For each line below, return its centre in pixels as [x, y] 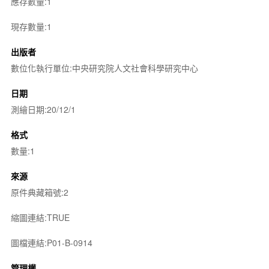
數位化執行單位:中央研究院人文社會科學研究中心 [104, 68]
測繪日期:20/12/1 [43, 109]
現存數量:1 [31, 26]
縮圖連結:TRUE [40, 217]
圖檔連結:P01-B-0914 [51, 243]
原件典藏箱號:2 [39, 192]
